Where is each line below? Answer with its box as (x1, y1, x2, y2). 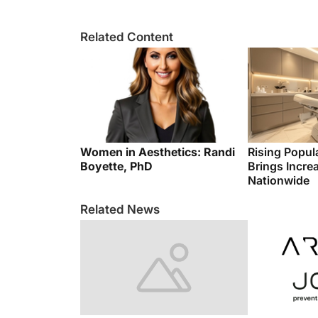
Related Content (80, 16, 173, 30)
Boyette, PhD (80, 145, 155, 159)
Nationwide (248, 159, 309, 173)
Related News (80, 188, 160, 202)
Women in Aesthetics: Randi (80, 131, 235, 145)
